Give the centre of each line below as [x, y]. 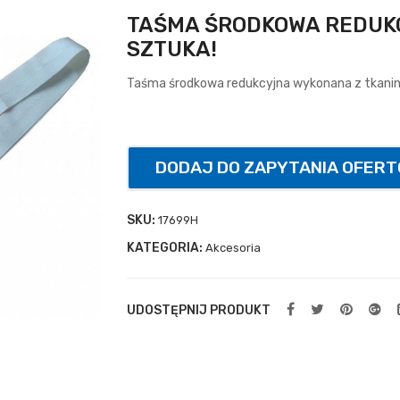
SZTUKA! [171, 50]
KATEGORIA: [166, 248]
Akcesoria [233, 248]
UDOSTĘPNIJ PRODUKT [198, 311]
